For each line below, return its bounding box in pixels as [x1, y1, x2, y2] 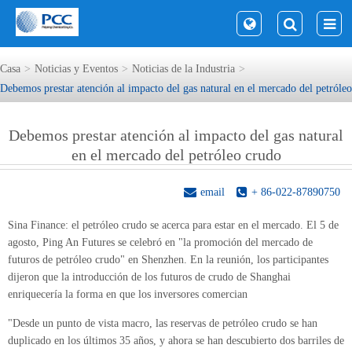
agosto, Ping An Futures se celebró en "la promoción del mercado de [8, 236, 313, 248]
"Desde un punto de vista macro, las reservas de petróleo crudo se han [8, 317, 317, 329]
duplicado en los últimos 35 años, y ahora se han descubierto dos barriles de [8, 335, 344, 346]
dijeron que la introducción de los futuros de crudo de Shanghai [8, 271, 291, 283]
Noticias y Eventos [35, 63, 118, 75]
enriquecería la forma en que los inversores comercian [8, 288, 247, 300]
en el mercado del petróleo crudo [71, 146, 281, 163]
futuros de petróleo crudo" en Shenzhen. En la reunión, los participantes [8, 254, 328, 266]
